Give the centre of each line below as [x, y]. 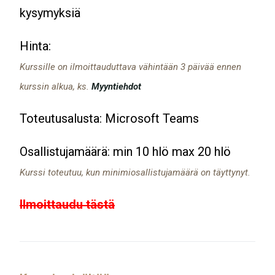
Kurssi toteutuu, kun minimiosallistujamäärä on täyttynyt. [135, 172]
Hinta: [35, 46]
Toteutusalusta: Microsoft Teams [109, 118]
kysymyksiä [50, 13]
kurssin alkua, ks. [56, 86]
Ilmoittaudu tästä [67, 204]
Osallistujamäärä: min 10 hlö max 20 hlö [125, 151]
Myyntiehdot [116, 86]
